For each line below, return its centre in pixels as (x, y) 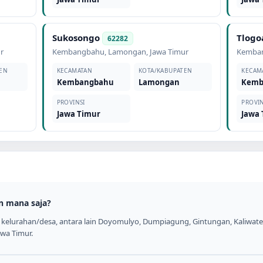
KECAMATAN (75, 70)
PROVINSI (71, 102)
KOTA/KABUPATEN (165, 70)
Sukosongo (76, 38)
